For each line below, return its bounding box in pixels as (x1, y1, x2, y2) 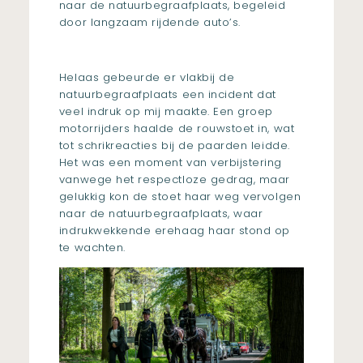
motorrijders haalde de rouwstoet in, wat (58, 121, 295, 137)
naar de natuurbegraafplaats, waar (58, 206, 263, 222)
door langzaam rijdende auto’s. (58, 14, 241, 30)
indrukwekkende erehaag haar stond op (58, 223, 290, 239)
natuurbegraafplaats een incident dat (58, 87, 276, 103)
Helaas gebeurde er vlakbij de (58, 70, 235, 86)
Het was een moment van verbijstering (58, 155, 282, 171)
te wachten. (58, 240, 126, 256)
